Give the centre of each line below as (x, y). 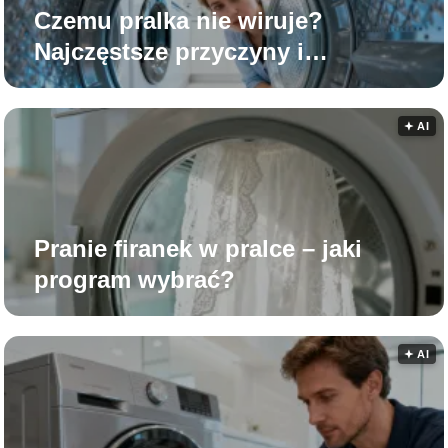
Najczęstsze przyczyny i (169, 52)
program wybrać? (135, 280)
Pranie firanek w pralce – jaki (198, 249)
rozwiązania (102, 83)
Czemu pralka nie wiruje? (179, 21)
